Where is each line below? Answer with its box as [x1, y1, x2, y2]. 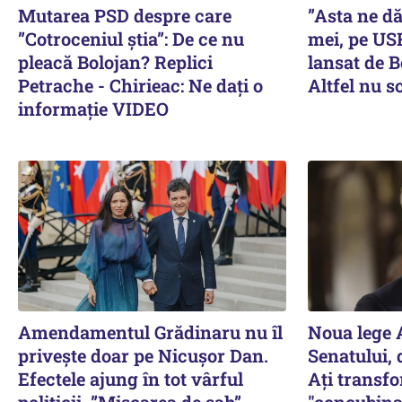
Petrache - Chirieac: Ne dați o [18, 73, 263, 97]
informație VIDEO [18, 96, 169, 120]
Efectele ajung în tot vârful [18, 366, 243, 390]
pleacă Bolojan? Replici [18, 49, 213, 74]
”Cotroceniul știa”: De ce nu [18, 26, 244, 50]
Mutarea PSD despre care [18, 3, 232, 27]
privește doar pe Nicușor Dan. [18, 343, 268, 367]
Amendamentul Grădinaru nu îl [18, 319, 283, 344]
